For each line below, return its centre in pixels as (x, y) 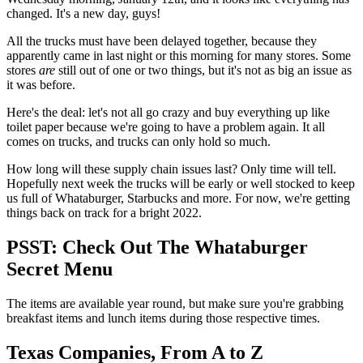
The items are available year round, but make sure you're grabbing (175, 304)
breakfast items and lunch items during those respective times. (163, 318)
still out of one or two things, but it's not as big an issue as (203, 70)
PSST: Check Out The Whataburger (157, 248)
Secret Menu (60, 269)
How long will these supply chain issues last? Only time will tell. (171, 169)
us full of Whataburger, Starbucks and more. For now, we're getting (178, 199)
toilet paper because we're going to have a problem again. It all (166, 127)
